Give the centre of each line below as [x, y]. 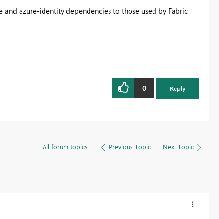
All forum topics [65, 146]
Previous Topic [130, 146]
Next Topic [178, 146]
